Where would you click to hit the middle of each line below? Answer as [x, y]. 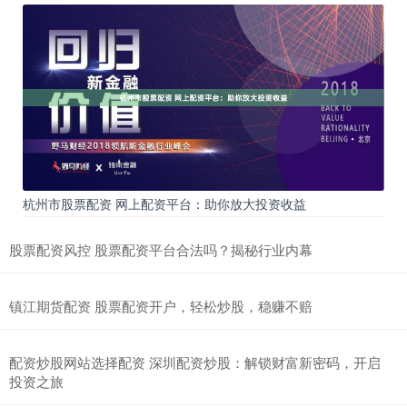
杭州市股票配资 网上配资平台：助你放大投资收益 [164, 204]
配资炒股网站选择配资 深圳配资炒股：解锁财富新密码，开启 [195, 362]
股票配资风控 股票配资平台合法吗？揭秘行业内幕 [161, 250]
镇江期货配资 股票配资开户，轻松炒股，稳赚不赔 [161, 306]
